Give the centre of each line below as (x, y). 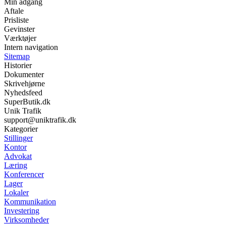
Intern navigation (31, 47)
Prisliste (16, 20)
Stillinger (18, 138)
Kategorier (21, 129)
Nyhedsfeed (23, 93)
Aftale (14, 11)
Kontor (15, 147)
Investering (22, 211)
